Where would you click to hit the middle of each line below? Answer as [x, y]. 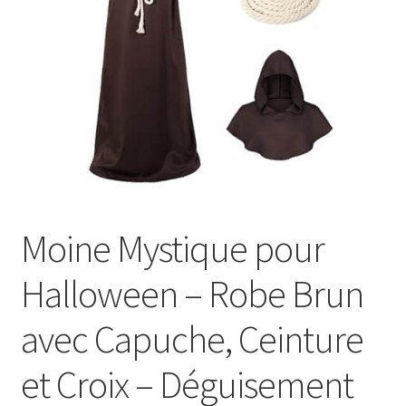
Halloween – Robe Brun [192, 294]
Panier [40, 46]
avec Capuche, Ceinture [192, 339]
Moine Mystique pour [172, 249]
